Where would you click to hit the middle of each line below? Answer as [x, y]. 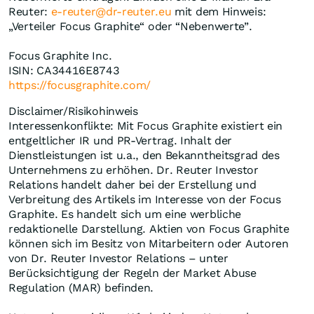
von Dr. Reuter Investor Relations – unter [118, 259]
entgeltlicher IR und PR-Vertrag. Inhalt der [121, 141]
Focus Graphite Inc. [60, 56]
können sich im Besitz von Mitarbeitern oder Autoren [149, 244]
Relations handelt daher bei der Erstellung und [132, 185]
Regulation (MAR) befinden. [83, 288]
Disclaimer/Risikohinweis [77, 111]
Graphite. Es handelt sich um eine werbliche [125, 214]
